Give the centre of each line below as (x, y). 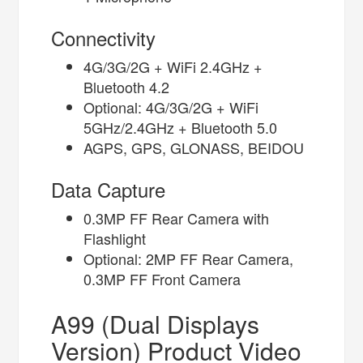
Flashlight (115, 238)
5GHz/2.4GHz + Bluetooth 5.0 (181, 127)
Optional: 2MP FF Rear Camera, (189, 258)
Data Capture (109, 189)
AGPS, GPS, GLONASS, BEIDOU (194, 147)
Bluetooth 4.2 (127, 86)
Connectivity (104, 37)
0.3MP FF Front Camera (162, 278)
